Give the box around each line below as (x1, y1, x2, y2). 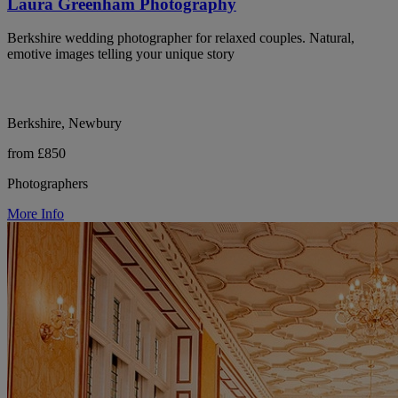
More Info (7, 206, 64, 222)
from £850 (7, 146, 66, 162)
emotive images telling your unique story (7, 46, 235, 62)
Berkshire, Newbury (7, 115, 122, 131)
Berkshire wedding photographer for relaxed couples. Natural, (7, 30, 354, 46)
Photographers (7, 176, 88, 192)
